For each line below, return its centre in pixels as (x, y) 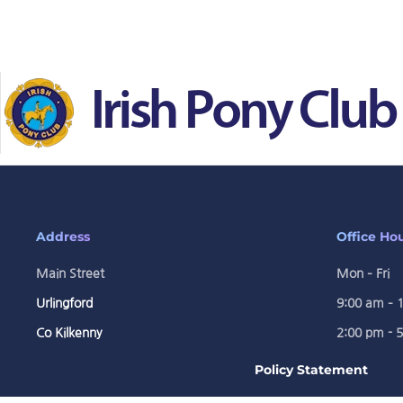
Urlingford (64, 303)
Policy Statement (311, 370)
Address (63, 237)
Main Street (70, 273)
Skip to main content (100, 49)
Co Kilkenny (69, 333)
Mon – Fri (363, 273)
